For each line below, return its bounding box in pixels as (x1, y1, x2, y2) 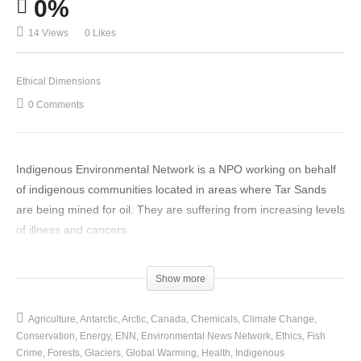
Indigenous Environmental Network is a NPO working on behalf (16, 163, 336, 176)
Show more (156, 273, 205, 285)
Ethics (276, 330, 302, 342)
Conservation (16, 330, 75, 342)
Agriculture (28, 313, 76, 326)
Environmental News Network (141, 330, 271, 342)
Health (201, 347, 230, 359)
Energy (80, 330, 110, 342)
